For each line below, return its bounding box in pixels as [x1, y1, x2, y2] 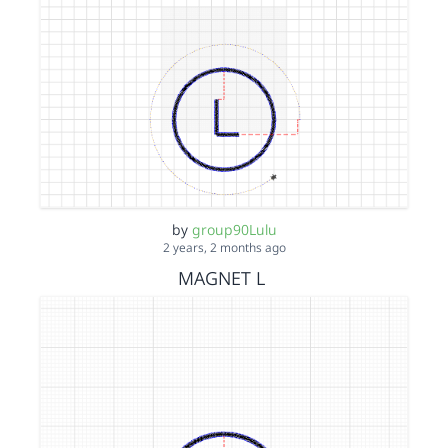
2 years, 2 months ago [162, 238, 286, 256]
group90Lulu [191, 219, 277, 239]
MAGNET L [178, 265, 265, 290]
